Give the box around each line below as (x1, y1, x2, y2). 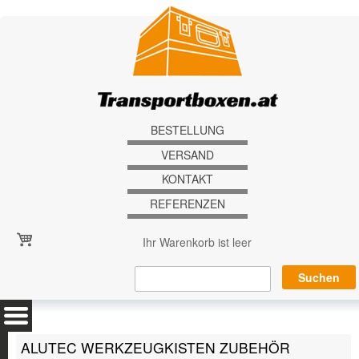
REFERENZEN (150, 196, 225, 212)
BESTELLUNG (151, 121, 224, 138)
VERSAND (161, 146, 214, 163)
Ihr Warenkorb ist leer (143, 234, 252, 251)
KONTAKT (162, 171, 213, 188)
